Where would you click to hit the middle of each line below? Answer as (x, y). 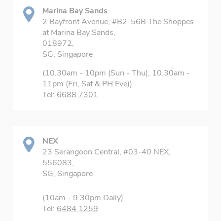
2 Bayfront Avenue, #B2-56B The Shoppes (118, 22)
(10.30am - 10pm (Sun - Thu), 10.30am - (116, 73)
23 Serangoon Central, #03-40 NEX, (106, 152)
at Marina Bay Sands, (79, 33)
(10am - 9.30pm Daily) (83, 198)
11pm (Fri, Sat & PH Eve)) (87, 84)
